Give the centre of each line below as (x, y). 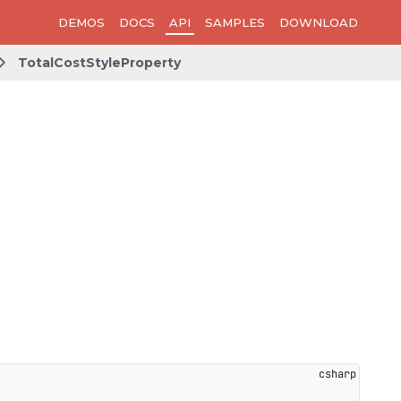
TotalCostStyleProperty (99, 63)
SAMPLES (235, 22)
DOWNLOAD (319, 22)
